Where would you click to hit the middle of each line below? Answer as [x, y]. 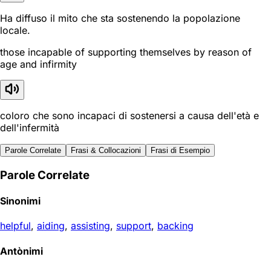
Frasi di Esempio [180, 151]
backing [175, 226]
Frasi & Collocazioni [106, 151]
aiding [51, 226]
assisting [90, 226]
